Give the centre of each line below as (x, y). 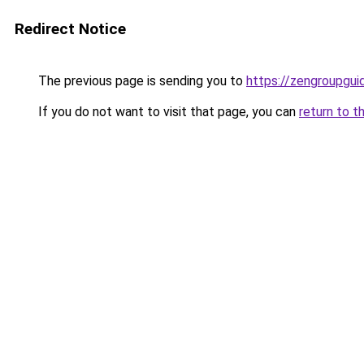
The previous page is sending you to (141, 81)
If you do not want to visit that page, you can (167, 112)
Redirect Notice (70, 29)
